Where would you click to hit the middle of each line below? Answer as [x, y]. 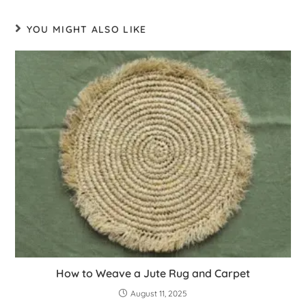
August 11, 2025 [159, 293]
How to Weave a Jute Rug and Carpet [153, 273]
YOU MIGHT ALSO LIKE [86, 30]
